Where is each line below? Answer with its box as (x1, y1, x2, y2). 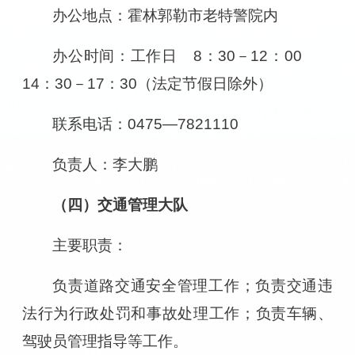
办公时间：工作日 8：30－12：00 (52, 47, 334, 64)
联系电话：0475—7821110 (52, 115, 239, 132)
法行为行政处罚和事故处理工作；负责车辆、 (21, 304, 334, 322)
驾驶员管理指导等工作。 (21, 332, 188, 349)
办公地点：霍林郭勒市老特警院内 (52, 6, 279, 24)
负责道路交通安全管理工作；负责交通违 (52, 277, 334, 294)
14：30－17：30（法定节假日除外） (21, 74, 273, 92)
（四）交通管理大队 (52, 196, 189, 213)
